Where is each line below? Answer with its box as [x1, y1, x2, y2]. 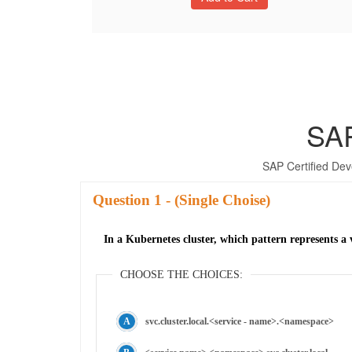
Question [93, 192, 154, 208]
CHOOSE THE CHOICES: [120, 269, 243, 280]
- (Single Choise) [162, 192, 270, 208]
